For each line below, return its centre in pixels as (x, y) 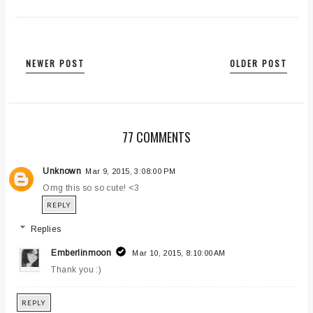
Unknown (62, 171)
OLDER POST (258, 63)
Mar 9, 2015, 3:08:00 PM (131, 171)
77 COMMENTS (156, 137)
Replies (46, 229)
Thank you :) (77, 269)
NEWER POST (56, 63)
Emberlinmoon (81, 253)
